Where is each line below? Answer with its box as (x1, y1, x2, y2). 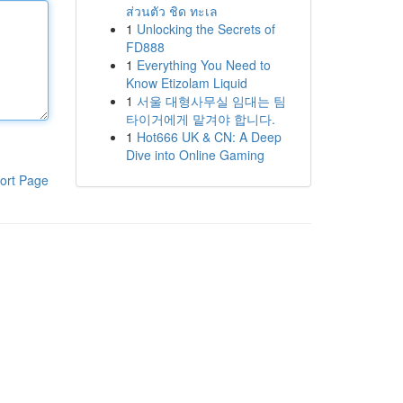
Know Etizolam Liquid (125, 74, 247, 92)
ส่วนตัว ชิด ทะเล (125, 2, 218, 20)
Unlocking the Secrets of (136, 20, 275, 38)
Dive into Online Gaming (125, 146, 264, 164)
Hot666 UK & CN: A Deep (136, 128, 282, 146)
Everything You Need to (136, 56, 271, 74)
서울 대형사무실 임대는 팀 (136, 92, 286, 110)
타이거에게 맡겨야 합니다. (125, 110, 275, 128)
